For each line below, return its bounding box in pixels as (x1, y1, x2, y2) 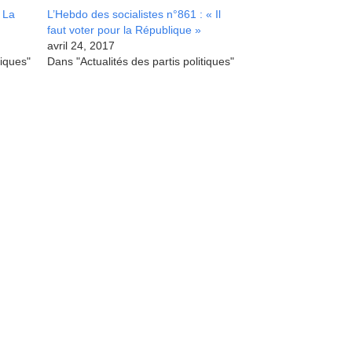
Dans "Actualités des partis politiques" (46, 55, 234, 68)
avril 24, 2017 (46, 39, 115, 52)
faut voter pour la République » (46, 24, 201, 36)
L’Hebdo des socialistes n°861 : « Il (46, 8, 221, 20)
